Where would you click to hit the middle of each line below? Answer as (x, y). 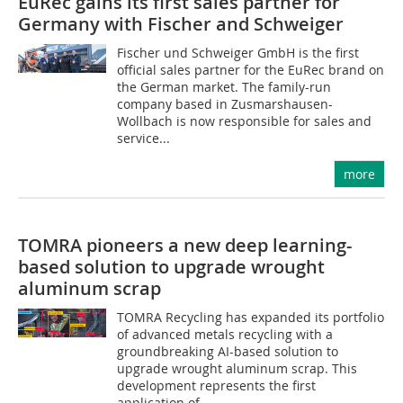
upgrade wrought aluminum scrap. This (237, 368)
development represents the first (217, 385)
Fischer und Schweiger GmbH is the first (238, 53)
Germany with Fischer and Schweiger (181, 24)
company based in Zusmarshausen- (225, 104)
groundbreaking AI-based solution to (228, 351)
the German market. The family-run (224, 87)
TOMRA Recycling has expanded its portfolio (251, 317)
